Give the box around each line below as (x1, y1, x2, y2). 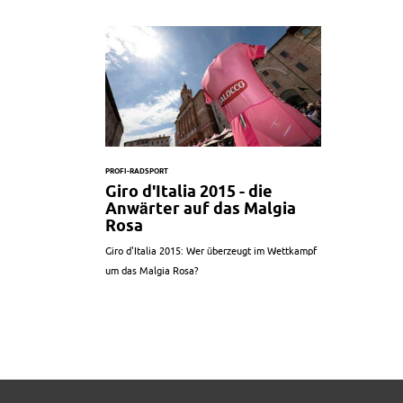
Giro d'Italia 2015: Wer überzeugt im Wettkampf (105, 246, 317, 257)
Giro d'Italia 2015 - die (105, 183, 273, 201)
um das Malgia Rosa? (105, 265, 198, 277)
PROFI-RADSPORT (105, 167, 168, 176)
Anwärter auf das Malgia (105, 200, 296, 218)
